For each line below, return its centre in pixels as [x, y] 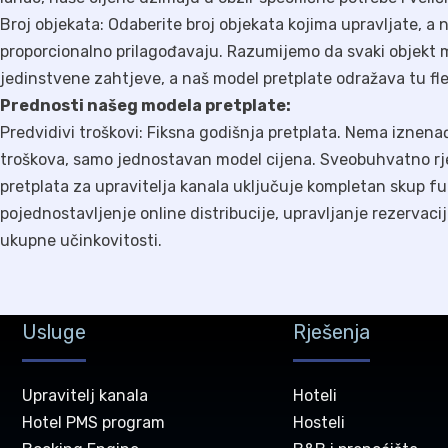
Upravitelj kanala [85, 396]
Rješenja [332, 332]
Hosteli [319, 423]
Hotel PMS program [94, 423]
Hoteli [315, 396]
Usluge [54, 332]
